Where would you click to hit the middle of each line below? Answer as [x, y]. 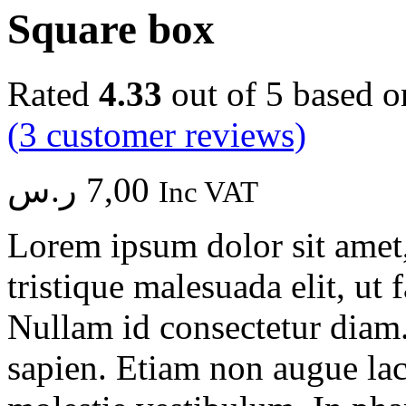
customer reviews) [172, 134]
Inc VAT [208, 192]
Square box [111, 29]
